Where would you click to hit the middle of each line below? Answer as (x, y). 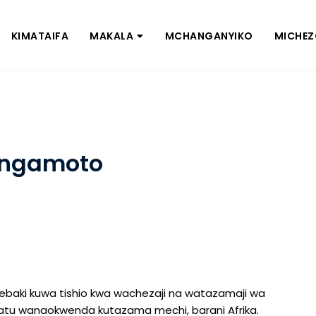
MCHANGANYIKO (209, 36)
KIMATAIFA (40, 36)
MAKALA (112, 36)
